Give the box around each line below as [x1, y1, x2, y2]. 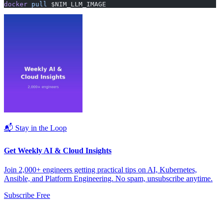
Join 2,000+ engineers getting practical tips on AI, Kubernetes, [4, 165, 197, 174]
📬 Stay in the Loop [4, 124, 67, 133]
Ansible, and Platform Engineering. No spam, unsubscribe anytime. [4, 174, 213, 183]
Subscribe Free [4, 191, 50, 199]
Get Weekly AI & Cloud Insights [4, 146, 111, 155]
